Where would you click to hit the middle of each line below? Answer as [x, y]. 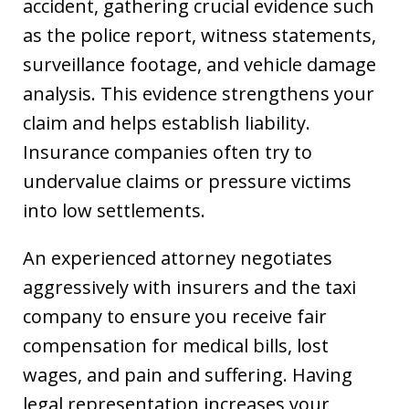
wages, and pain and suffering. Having [188, 374]
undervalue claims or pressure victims [187, 181]
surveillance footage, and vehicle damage [199, 64]
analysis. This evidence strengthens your [199, 93]
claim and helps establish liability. [167, 122]
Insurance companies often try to [168, 152]
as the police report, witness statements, [199, 35]
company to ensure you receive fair [175, 316]
